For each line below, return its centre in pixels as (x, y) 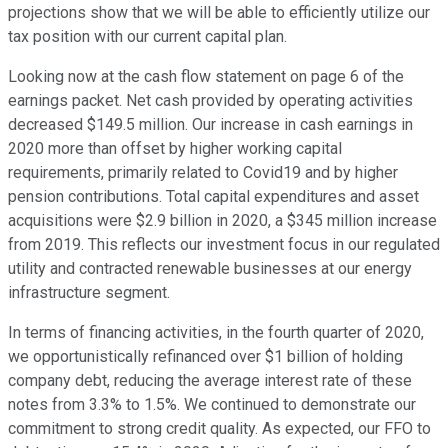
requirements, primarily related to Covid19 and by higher (203, 173)
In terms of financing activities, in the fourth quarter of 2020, (216, 333)
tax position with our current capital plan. (147, 37)
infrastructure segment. (89, 293)
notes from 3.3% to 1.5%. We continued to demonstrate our (212, 405)
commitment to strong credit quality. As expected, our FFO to (219, 429)
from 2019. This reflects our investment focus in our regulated (224, 245)
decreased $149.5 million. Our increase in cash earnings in (210, 125)
